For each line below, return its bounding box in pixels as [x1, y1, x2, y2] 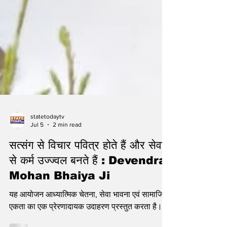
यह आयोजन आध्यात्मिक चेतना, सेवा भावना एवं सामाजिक [9, 214, 169, 223]
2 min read [53, 145, 82, 153]
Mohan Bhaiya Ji [9, 193, 110, 206]
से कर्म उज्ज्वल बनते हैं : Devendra [9, 178, 166, 191]
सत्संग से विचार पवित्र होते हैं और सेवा [9, 163, 164, 176]
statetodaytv [30, 137, 64, 144]
